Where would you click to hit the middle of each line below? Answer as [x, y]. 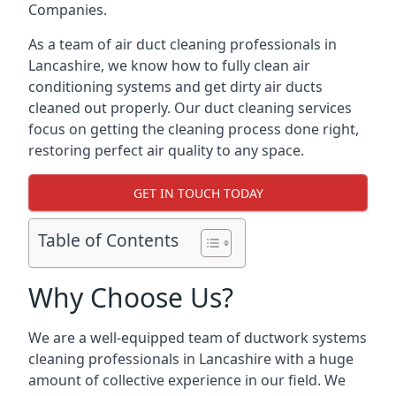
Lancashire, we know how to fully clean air [169, 65]
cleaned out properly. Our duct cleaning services [190, 108]
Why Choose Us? [131, 297]
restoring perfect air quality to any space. [166, 150]
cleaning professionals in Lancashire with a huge [191, 359]
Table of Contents [108, 240]
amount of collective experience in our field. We [187, 380]
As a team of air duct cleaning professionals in [183, 44]
